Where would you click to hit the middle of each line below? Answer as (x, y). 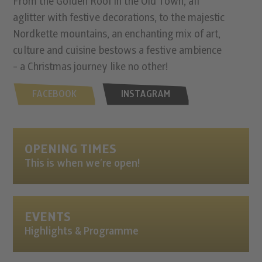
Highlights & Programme (82, 231)
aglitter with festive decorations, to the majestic (119, 18)
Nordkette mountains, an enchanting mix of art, (117, 34)
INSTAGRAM (146, 94)
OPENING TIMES (71, 149)
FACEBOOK (55, 94)
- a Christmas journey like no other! (91, 67)
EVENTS (48, 217)
